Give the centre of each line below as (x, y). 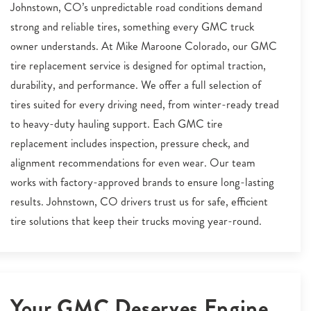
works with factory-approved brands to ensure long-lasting (142, 182)
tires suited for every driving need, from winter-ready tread (145, 104)
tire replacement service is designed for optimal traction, (138, 66)
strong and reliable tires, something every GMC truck (132, 27)
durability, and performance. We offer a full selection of (136, 85)
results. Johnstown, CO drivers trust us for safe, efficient (139, 202)
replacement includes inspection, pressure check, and (130, 143)
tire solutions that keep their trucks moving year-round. (136, 221)
